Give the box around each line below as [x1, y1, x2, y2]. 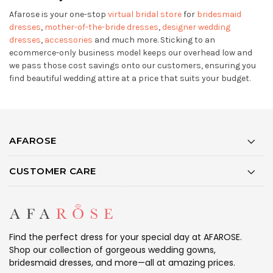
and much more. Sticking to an [93, 34, 215, 45]
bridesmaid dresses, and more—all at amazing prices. [9, 257, 235, 269]
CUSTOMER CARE [9, 165, 96, 177]
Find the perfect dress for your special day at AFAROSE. [9, 231, 242, 244]
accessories [44, 34, 93, 45]
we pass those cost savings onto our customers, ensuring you [9, 60, 256, 71]
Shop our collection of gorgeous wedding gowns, [9, 244, 216, 257]
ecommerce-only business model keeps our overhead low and [9, 47, 252, 58]
